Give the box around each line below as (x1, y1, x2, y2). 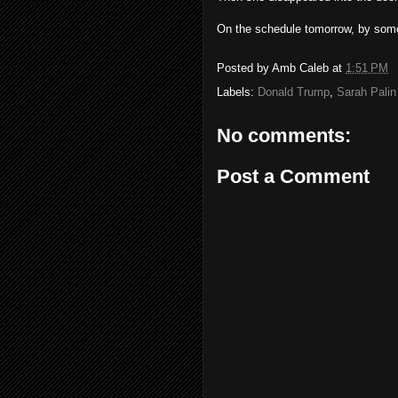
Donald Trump (258, 85, 330, 99)
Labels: (217, 85, 258, 99)
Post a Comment (217, 164, 370, 187)
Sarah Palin (337, 85, 396, 99)
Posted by (217, 61, 272, 76)
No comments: (217, 124, 351, 147)
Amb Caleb (272, 61, 329, 76)
